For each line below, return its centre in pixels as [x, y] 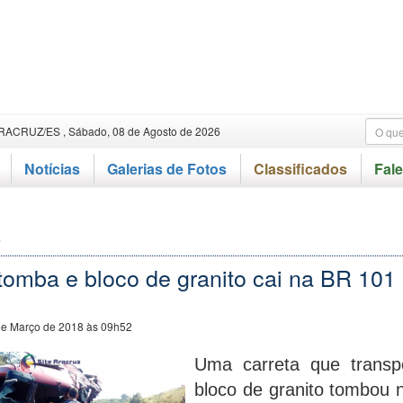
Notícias [52, 169]
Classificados [300, 169]
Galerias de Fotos [167, 169]
